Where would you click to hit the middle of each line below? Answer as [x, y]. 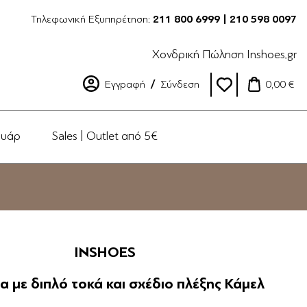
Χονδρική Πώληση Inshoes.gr [224, 54]
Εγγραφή [125, 84]
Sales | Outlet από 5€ [105, 136]
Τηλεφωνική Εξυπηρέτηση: [92, 19]
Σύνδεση [180, 84]
